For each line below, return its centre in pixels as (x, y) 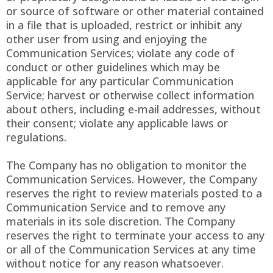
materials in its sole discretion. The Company (121, 222)
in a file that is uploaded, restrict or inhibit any (124, 25)
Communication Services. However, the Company (132, 179)
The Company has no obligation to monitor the (126, 165)
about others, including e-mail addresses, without (133, 109)
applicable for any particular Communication (120, 81)
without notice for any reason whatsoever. (115, 264)
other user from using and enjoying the (107, 39)
